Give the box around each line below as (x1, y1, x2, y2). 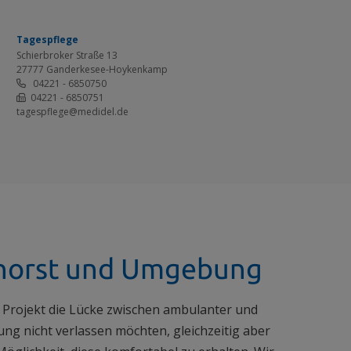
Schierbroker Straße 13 (16, 49, 118, 62)
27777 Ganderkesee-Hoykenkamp (16, 63, 168, 76)
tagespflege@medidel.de (16, 105, 128, 118)
